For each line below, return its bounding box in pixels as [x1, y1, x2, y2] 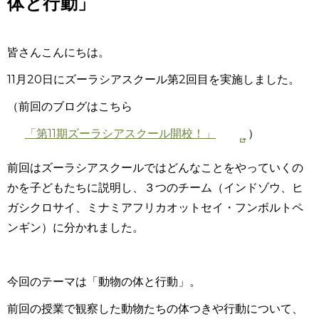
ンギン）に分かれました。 [7, 221, 144, 234]
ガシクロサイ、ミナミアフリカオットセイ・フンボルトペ [7, 201, 303, 214]
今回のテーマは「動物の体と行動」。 [7, 275, 201, 288]
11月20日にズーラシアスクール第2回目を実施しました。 [7, 73, 300, 86]
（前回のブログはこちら [7, 100, 132, 113]
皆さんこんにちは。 [7, 46, 110, 59]
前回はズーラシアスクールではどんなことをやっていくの [7, 161, 303, 174]
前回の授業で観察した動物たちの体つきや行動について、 [7, 302, 303, 315]
